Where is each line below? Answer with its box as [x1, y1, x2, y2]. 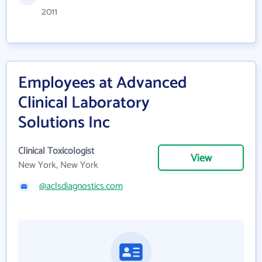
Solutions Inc [18, 109, 110, 136]
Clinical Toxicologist [18, 143, 94, 159]
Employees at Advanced [18, 70, 187, 96]
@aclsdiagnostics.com [39, 178, 123, 194]
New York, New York [18, 157, 98, 173]
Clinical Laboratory [18, 89, 150, 116]
